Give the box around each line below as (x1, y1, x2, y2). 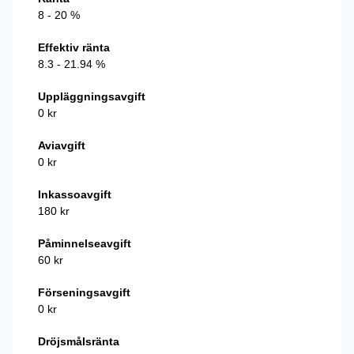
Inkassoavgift (38, 188, 111, 201)
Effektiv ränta (38, 41, 110, 54)
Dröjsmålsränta (38, 335, 119, 348)
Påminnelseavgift (38, 237, 131, 250)
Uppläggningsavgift (38, 90, 145, 103)
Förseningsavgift (38, 286, 130, 299)
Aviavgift (38, 139, 85, 152)
